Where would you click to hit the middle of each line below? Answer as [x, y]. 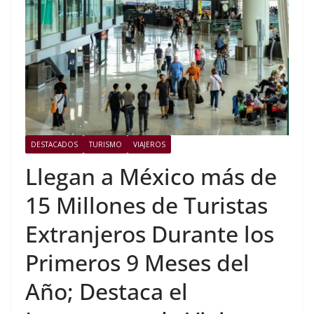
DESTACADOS [54, 145]
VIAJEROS [149, 145]
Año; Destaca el [107, 292]
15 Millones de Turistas [146, 205]
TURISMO [105, 145]
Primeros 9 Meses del [137, 263]
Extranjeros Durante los [150, 234]
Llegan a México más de [151, 177]
